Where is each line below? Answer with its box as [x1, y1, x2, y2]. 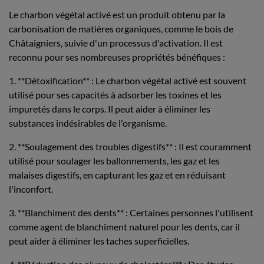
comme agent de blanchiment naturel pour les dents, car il [9, 221, 240, 232]
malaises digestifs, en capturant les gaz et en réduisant [9, 169, 226, 180]
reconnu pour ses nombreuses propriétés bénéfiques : [9, 51, 225, 62]
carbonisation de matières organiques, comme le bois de [9, 23, 233, 34]
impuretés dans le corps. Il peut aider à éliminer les [9, 103, 210, 114]
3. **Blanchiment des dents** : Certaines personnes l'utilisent [9, 207, 253, 218]
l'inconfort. [9, 183, 53, 194]
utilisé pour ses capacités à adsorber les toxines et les [9, 89, 222, 100]
